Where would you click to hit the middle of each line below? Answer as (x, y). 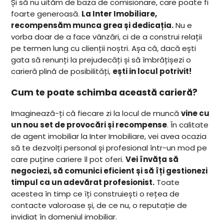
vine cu (195, 113)
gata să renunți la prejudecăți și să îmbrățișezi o (101, 60)
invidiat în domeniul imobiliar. (64, 217)
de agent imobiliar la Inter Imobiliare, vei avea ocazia (109, 136)
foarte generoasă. (46, 14)
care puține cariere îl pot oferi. (68, 159)
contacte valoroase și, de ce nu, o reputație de (99, 205)
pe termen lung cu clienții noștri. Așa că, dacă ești (104, 48)
